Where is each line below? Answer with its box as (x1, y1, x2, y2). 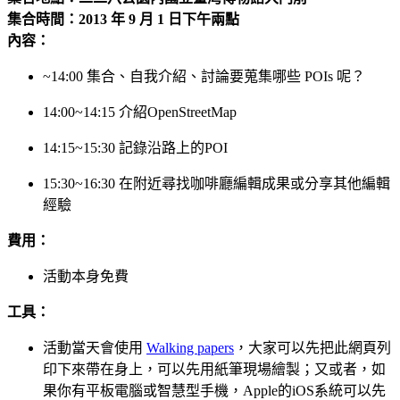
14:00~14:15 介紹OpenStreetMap (43, 104, 237, 120)
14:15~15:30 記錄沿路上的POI (43, 139, 228, 155)
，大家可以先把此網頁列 (234, 339, 391, 355)
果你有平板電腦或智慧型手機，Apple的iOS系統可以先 (43, 382, 386, 398)
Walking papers (146, 339, 234, 355)
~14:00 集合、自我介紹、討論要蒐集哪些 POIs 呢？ (43, 68, 365, 84)
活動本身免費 (43, 268, 129, 284)
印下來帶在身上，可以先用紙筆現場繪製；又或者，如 (43, 361, 386, 377)
